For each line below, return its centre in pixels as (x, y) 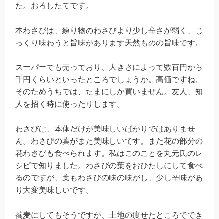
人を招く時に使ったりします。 (70, 104)
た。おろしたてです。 (54, 6)
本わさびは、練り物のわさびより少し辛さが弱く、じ (109, 30)
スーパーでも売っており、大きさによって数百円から (109, 67)
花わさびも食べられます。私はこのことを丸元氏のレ (109, 153)
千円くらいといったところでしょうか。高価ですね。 (109, 80)
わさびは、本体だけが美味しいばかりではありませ (105, 129)
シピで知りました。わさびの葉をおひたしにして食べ (109, 165)
